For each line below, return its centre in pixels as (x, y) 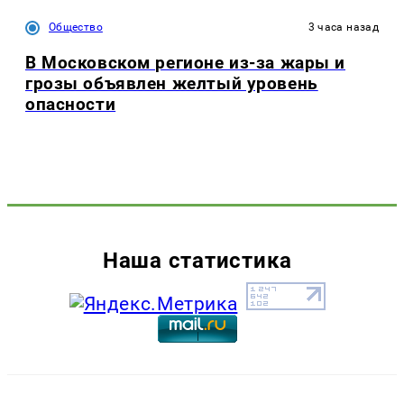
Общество (76, 28)
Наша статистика (197, 260)
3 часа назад (343, 28)
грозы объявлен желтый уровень (172, 84)
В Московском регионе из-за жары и (186, 63)
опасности (71, 105)
